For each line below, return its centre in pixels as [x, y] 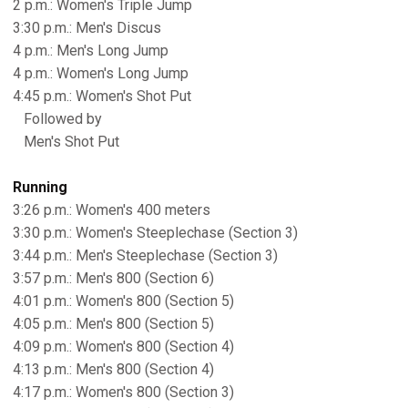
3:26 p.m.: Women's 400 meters [112, 210]
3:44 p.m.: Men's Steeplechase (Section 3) [145, 255]
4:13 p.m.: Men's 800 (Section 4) [113, 369]
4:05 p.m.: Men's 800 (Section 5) [113, 324]
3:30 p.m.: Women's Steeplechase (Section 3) [155, 233]
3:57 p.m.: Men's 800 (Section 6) [113, 278]
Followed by [57, 119]
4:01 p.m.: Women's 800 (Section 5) [123, 301]
